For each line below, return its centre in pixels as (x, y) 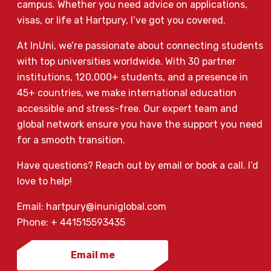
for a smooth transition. (71, 140)
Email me (93, 255)
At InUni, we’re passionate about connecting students (140, 46)
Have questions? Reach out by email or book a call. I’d (138, 166)
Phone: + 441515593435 (71, 223)
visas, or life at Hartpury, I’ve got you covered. (121, 21)
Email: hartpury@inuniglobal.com (92, 207)
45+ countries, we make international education (127, 93)
